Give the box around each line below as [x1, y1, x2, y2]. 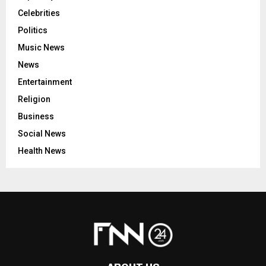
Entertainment [18, 77, 72, 87]
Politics [18, 25, 47, 35]
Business [18, 111, 54, 121]
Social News [18, 128, 66, 138]
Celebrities [18, 8, 60, 18]
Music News [18, 42, 65, 52]
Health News [18, 145, 66, 156]
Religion [18, 94, 50, 104]
